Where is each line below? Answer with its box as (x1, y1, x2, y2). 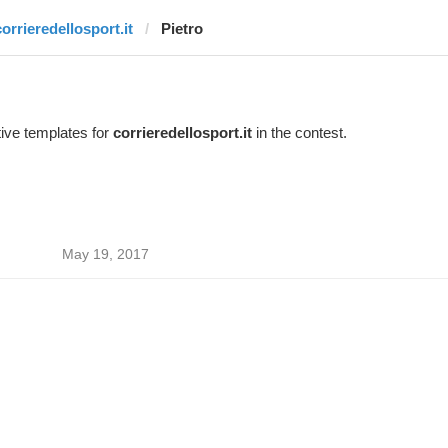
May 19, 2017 (61, 246, 149, 262)
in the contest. (251, 124, 347, 141)
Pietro (160, 20, 203, 37)
